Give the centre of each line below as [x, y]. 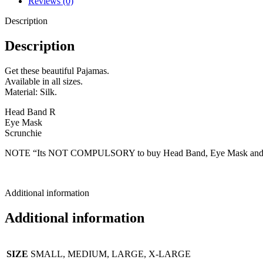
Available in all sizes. [44, 82]
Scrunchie [23, 133]
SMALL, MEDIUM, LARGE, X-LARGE [111, 254]
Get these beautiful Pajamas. [57, 71]
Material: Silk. [31, 92]
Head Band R [30, 112]
